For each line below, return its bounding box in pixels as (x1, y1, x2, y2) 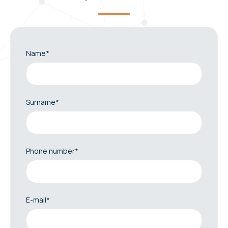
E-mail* (26, 195, 50, 205)
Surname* (26, 97, 59, 107)
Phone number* (26, 146, 78, 156)
